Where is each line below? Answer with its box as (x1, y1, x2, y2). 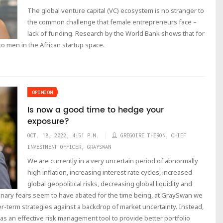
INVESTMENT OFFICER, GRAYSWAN (27, 144, 111, 150)
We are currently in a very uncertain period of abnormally (27, 156, 198, 165)
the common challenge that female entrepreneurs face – (27, 17, 197, 26)
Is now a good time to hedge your (27, 104, 164, 116)
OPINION (32, 90, 53, 95)
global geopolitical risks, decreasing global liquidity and (27, 179, 192, 188)
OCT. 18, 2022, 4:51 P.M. (27, 132, 99, 138)
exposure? (27, 115, 69, 128)
